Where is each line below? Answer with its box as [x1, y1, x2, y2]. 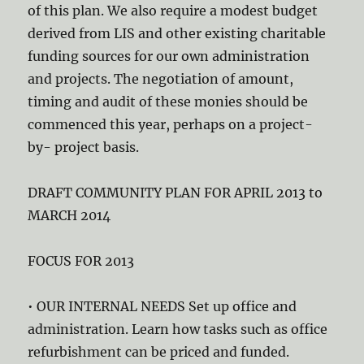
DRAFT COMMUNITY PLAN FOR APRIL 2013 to [28, 184, 323, 201]
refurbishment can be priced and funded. [28, 344, 290, 360]
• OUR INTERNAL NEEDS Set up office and [28, 298, 297, 314]
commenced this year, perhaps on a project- [28, 116, 314, 132]
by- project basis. [28, 139, 140, 155]
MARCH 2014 [28, 207, 111, 223]
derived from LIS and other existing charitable [28, 25, 327, 41]
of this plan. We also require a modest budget [28, 2, 318, 19]
